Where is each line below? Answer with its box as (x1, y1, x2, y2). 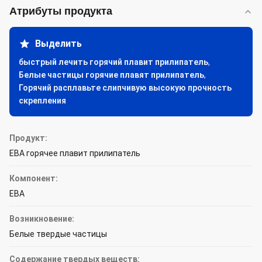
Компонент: (9, 174, 58, 183)
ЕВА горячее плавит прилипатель (9, 149, 140, 158)
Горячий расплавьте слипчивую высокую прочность (19, 83, 232, 92)
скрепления (19, 96, 66, 105)
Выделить (35, 38, 82, 49)
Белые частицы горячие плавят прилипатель (19, 70, 204, 80)
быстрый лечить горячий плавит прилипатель (19, 57, 208, 67)
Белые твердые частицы (9, 229, 107, 239)
